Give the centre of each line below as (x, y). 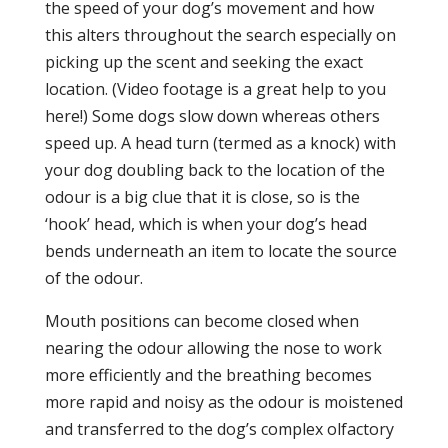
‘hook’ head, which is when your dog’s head (205, 224)
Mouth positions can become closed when (201, 321)
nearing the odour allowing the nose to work (213, 348)
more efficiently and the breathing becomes (208, 375)
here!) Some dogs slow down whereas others (212, 116)
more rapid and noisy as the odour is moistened (223, 402)
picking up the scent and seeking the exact (203, 62)
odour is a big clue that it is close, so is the (202, 197)
